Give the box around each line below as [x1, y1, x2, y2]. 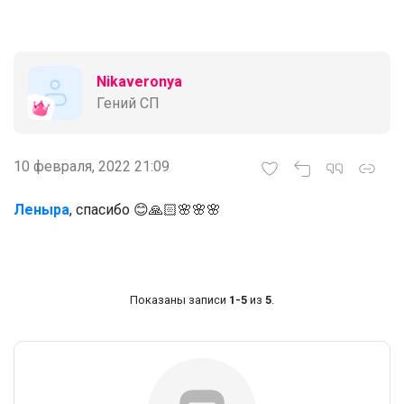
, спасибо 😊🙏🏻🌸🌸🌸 [69, 200, 221, 218]
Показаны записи [130, 292, 229, 307]
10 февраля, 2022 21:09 [14, 157, 170, 175]
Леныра [14, 200, 69, 218]
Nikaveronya [96, 72, 182, 90]
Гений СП [96, 94, 160, 112]
